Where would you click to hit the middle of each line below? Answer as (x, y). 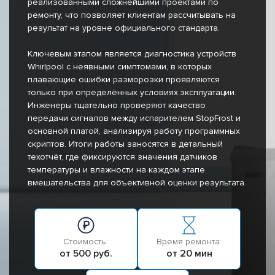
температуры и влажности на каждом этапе (116, 170)
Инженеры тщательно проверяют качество (117, 106)
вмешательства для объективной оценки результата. (137, 183)
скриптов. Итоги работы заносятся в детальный (125, 144)
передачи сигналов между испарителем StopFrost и (134, 118)
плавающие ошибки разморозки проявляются (124, 80)
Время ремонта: (189, 242)
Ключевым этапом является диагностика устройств (132, 54)
